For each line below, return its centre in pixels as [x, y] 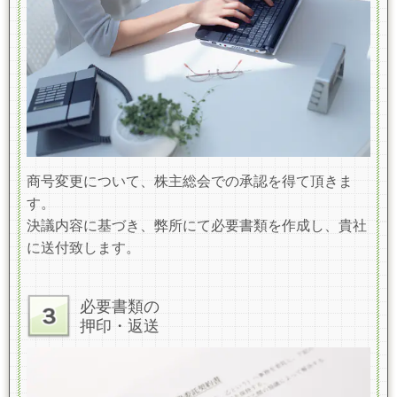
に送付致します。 [83, 247]
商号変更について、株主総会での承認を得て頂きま [190, 181]
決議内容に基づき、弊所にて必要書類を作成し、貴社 [197, 225]
